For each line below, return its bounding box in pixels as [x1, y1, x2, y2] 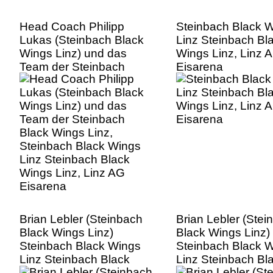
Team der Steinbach [19, 60, 125, 73]
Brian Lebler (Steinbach [19, 213, 143, 226]
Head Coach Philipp [19, 19, 124, 33]
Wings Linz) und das [19, 46, 127, 60]
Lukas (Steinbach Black [19, 33, 144, 46]
